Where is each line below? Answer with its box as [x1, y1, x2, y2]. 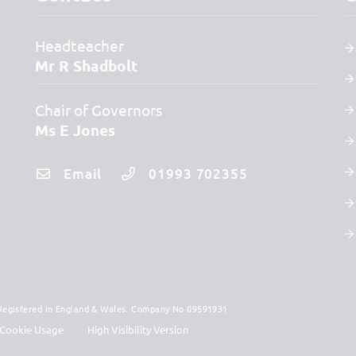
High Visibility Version [87, 322, 188, 336]
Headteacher [34, 35, 124, 55]
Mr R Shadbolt [34, 55, 137, 75]
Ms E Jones [34, 119, 115, 140]
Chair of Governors [34, 99, 162, 119]
